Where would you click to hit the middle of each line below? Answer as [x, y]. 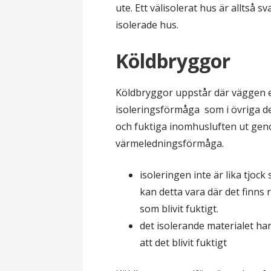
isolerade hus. [147, 25]
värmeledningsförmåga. [170, 144]
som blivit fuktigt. [179, 209]
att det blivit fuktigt [184, 243]
